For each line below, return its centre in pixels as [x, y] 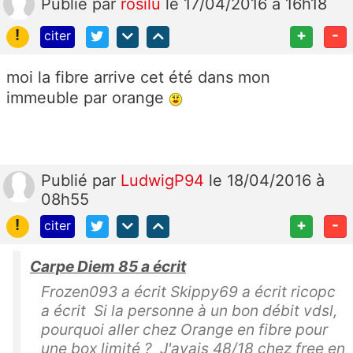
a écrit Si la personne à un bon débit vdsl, [189, 311]
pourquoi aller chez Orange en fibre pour [184, 330]
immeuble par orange [87, 98]
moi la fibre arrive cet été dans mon [138, 78]
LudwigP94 [165, 181]
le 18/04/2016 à [267, 181]
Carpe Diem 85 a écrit [108, 267]
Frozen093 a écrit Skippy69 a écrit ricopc [188, 292]
